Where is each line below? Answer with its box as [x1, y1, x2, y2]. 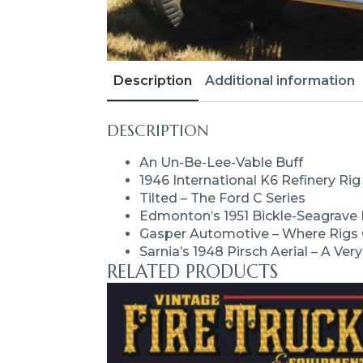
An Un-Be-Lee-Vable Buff [139, 154, 303, 170]
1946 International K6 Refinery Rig [139, 172, 361, 188]
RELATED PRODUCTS [107, 259, 278, 283]
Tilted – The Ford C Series [139, 190, 305, 206]
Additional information [205, 72, 355, 88]
